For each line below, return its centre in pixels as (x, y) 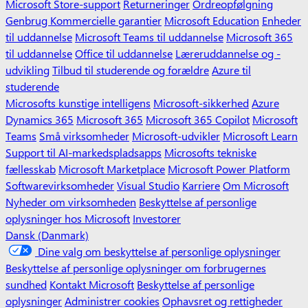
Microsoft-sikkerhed (201, 102)
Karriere (201, 185)
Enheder (282, 20)
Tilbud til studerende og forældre (131, 69)
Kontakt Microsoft (92, 284)
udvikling (27, 69)
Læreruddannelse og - (228, 53)
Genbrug (28, 20)
